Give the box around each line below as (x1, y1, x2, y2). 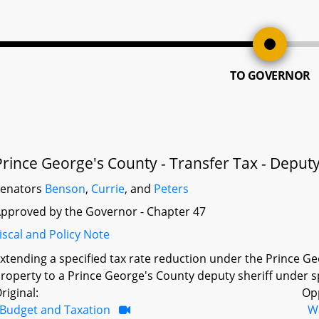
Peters (154, 181, 189, 197)
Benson (45, 181, 86, 197)
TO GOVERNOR (230, 68, 310, 83)
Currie (91, 181, 125, 197)
